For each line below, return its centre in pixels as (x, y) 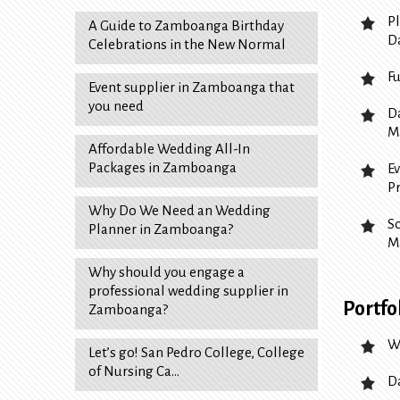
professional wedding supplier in (188, 291)
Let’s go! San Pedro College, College (196, 353)
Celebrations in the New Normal (187, 45)
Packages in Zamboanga (162, 168)
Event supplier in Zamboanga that (192, 87)
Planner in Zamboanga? (161, 229)
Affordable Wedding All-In (169, 149)
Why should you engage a (167, 272)
